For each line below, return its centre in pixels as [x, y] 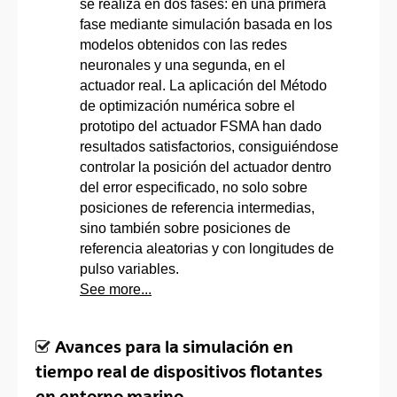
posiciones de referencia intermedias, [197, 207]
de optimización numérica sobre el [187, 105]
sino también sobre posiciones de [185, 228]
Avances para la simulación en [174, 346]
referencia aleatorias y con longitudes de [207, 248]
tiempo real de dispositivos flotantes [179, 371]
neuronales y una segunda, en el [183, 65]
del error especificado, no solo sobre [194, 187]
